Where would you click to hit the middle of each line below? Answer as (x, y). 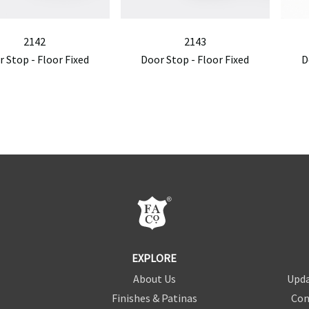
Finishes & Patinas (154, 298)
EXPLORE (154, 258)
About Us (154, 278)
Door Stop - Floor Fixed (195, 59)
